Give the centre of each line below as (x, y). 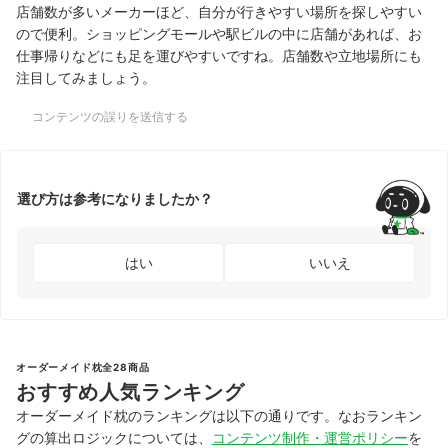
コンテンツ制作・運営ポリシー (310, 437)
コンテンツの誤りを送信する (110, 116)
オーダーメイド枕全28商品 (83, 366)
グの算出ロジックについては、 (114, 437)
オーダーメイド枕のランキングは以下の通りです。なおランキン (219, 415)
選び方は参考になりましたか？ (115, 199)
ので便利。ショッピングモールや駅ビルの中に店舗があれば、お (219, 33)
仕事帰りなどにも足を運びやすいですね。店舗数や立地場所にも (219, 55)
